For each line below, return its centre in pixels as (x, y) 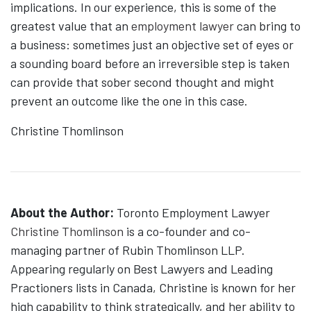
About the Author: (62, 213)
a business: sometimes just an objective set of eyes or (152, 45)
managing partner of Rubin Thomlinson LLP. (128, 250)
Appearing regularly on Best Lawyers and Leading (142, 269)
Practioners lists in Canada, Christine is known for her (153, 288)
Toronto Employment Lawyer (192, 213)
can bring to (267, 26)
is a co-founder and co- (187, 232)
